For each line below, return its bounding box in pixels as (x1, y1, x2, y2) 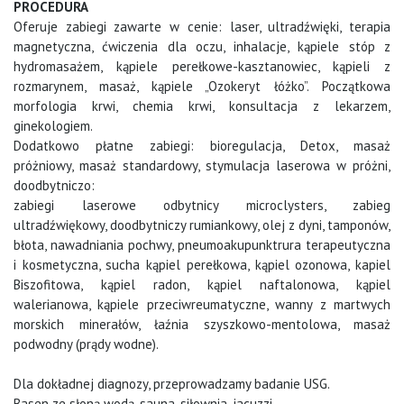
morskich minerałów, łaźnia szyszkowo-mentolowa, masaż (14, 316, 390, 334)
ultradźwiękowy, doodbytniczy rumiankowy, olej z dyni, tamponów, (14, 216, 390, 234)
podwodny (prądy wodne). (14, 335, 159, 353)
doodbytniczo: (14, 177, 95, 195)
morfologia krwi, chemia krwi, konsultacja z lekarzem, (14, 97, 390, 115)
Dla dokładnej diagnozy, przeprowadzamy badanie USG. (14, 375, 330, 393)
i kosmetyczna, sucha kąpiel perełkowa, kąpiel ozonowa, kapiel (14, 256, 390, 274)
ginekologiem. (14, 117, 93, 135)
